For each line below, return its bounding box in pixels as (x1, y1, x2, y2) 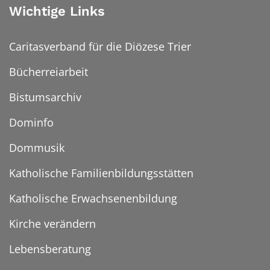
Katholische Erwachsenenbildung (9, 191, 177, 206)
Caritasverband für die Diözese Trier (9, 39, 191, 54)
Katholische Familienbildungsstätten (9, 166, 193, 181)
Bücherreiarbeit (9, 64, 88, 80)
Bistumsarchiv (9, 90, 81, 105)
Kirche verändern (9, 216, 96, 231)
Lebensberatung (9, 242, 91, 257)
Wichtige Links (9, 4, 105, 19)
